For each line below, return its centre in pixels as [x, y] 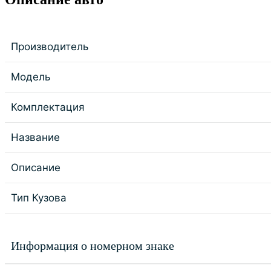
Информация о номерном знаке [93, 246]
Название [35, 137]
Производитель [50, 47]
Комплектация [48, 107]
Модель [31, 77]
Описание [36, 168]
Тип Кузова [39, 198]
